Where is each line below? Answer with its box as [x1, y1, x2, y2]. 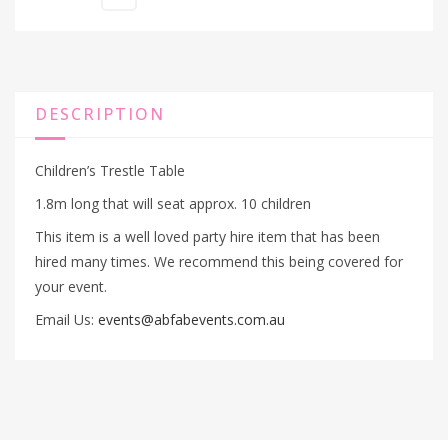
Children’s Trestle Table [35, 160, 185, 180]
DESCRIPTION [35, 102, 165, 125]
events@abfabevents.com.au [98, 309, 285, 329]
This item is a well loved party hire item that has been [35, 226, 380, 246]
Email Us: [35, 309, 98, 329]
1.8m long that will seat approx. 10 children [35, 193, 311, 213]
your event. [35, 276, 107, 296]
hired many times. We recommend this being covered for [35, 251, 403, 271]
